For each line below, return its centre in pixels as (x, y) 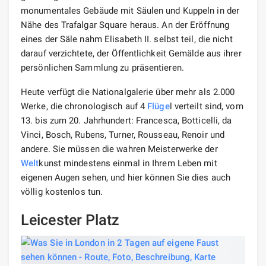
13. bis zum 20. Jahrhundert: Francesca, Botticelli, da (126, 120)
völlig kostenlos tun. (62, 191)
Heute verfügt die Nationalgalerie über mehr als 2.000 (128, 92)
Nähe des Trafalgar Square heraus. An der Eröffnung (125, 25)
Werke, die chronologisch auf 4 (84, 106)
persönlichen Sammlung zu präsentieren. (102, 67)
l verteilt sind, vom (206, 106)
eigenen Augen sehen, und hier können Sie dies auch (126, 177)
